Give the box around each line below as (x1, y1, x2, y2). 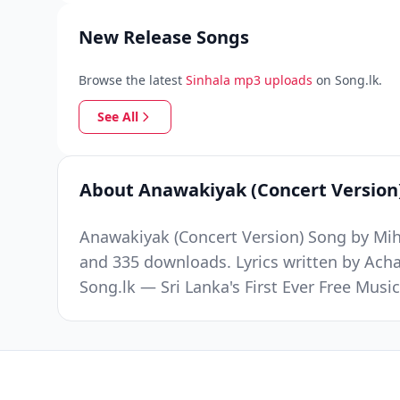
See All (97, 108, 138, 125)
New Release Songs (79, 25, 249, 49)
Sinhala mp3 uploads (186, 71, 312, 88)
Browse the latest (79, 71, 182, 88)
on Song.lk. (316, 71, 382, 88)
